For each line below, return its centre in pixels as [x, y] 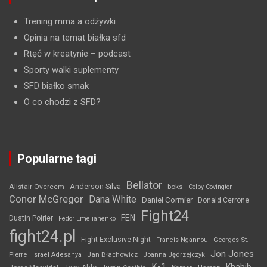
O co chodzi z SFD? [62, 102]
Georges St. [231, 240]
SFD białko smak [56, 86]
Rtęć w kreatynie [56, 54]
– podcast [109, 54]
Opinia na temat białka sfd [75, 38]
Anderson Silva [95, 187]
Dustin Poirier [31, 218]
